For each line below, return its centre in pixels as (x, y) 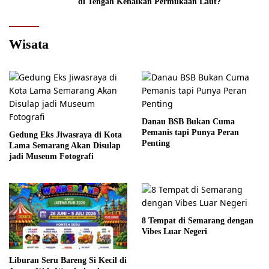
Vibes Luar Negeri (174, 232)
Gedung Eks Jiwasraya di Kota (65, 135)
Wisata (29, 44)
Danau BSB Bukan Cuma (188, 122)
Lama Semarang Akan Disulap (65, 146)
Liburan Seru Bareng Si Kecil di (68, 261)
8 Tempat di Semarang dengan (198, 221)
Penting (156, 144)
